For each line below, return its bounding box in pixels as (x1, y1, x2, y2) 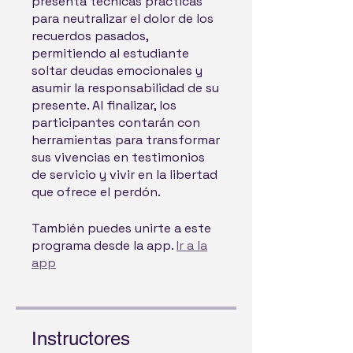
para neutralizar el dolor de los (32, 10, 214, 27)
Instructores (32, 328, 130, 349)
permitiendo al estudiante (32, 45, 189, 61)
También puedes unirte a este (32, 220, 211, 236)
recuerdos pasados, (32, 28, 148, 44)
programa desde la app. (32, 237, 173, 254)
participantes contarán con (32, 114, 200, 131)
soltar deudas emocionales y (32, 62, 203, 79)
